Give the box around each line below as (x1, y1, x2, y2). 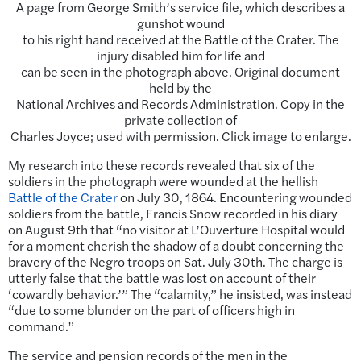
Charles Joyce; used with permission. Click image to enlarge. (10, 126, 351, 145)
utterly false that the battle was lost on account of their (8, 268, 316, 287)
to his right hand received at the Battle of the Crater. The (22, 29, 339, 48)
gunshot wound (136, 13, 225, 32)
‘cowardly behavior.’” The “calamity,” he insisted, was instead (8, 284, 352, 303)
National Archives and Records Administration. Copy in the (16, 93, 345, 113)
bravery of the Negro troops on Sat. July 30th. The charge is (8, 251, 342, 271)
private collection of (124, 110, 237, 129)
